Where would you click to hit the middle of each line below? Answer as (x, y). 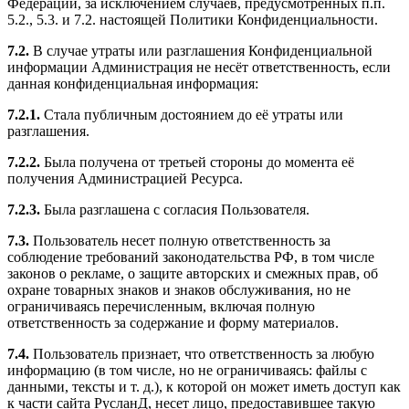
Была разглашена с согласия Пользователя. (175, 210)
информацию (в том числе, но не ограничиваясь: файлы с (187, 371)
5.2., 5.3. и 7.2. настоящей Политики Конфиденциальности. (193, 20)
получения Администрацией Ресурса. (125, 179)
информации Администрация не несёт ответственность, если (199, 68)
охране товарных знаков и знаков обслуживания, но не (179, 290)
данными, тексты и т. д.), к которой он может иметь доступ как (204, 387)
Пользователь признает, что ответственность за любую (202, 354)
